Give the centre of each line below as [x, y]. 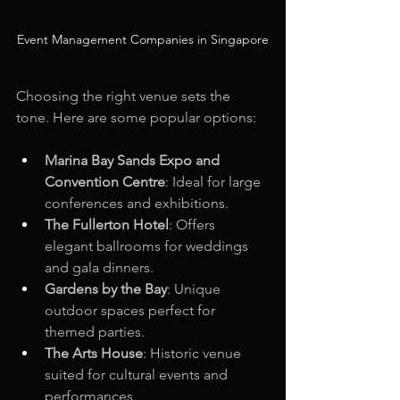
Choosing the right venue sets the [125, 96]
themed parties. [95, 331]
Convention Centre [105, 181]
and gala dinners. [99, 267]
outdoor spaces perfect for [132, 310]
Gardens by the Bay [106, 288]
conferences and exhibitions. [137, 203]
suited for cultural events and [138, 374]
